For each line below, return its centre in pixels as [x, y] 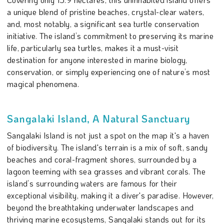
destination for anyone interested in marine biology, [97, 59]
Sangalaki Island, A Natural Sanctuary [98, 118]
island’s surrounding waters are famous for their [92, 183]
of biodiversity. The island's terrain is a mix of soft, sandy [107, 147]
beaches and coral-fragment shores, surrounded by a [102, 159]
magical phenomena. [43, 83]
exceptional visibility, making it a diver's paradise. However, [110, 195]
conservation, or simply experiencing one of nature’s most [109, 71]
